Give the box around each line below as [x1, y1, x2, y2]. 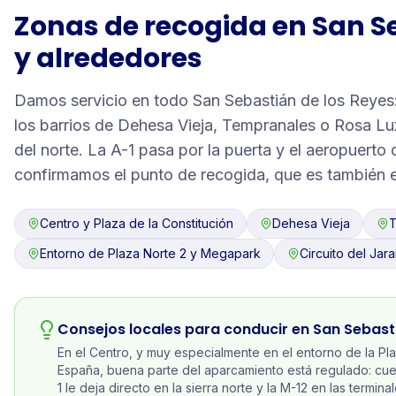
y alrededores [14, 40, 202, 77]
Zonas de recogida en [14, 8, 312, 45]
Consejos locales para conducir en [57, 319, 313, 339]
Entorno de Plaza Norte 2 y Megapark [40, 246, 261, 261]
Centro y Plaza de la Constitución [40, 216, 233, 231]
